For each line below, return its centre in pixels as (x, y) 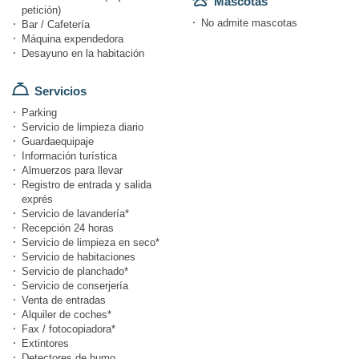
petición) (41, 10)
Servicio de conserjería (75, 286)
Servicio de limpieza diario (83, 127)
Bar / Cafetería (56, 25)
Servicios (61, 91)
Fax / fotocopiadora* (69, 329)
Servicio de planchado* (75, 272)
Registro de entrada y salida (87, 185)
